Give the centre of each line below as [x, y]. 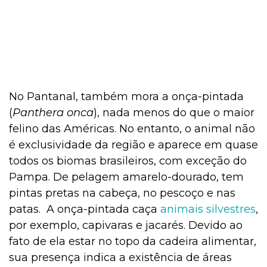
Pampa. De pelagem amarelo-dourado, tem [126, 177]
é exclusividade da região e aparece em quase [133, 145]
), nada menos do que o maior [174, 113]
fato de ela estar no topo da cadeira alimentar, [133, 242]
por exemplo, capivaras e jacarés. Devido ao [126, 226]
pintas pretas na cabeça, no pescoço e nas [122, 193]
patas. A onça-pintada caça [85, 209]
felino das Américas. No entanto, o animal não [132, 129]
